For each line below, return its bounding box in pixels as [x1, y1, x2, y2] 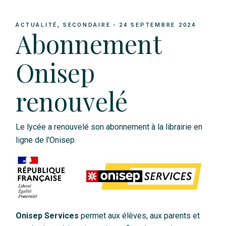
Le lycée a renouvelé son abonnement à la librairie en [16, 122, 203, 132]
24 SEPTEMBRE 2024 [119, 22, 196, 29]
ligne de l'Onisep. [16, 135, 77, 145]
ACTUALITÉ [16, 22, 58, 29]
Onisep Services [16, 210, 79, 220]
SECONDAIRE [63, 22, 111, 29]
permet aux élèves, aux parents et [79, 210, 200, 220]
